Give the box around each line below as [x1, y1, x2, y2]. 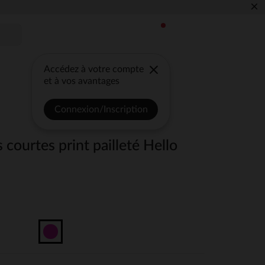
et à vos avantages [44, 76, 120, 86]
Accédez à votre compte [44, 64, 144, 74]
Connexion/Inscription [54, 105, 148, 114]
